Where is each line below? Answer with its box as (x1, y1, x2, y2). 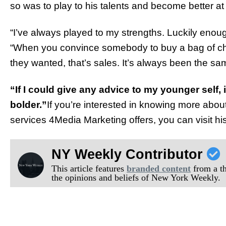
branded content (127, 163, 191, 174)
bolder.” (10, 99, 47, 110)
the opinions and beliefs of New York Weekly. (51, 172, 221, 183)
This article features (51, 163, 127, 174)
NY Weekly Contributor (51, 146, 207, 162)
